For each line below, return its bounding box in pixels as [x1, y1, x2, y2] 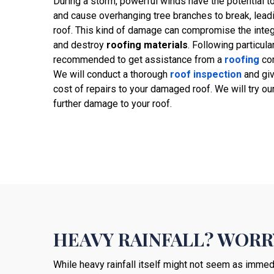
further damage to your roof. [53, 97, 172, 109]
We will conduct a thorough [53, 68, 170, 80]
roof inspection [170, 68, 242, 80]
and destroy [53, 39, 106, 51]
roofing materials [106, 39, 188, 51]
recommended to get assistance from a [53, 53, 224, 65]
